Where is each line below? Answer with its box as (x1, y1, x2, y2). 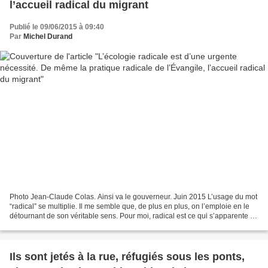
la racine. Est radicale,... (10, 221, 87, 230)
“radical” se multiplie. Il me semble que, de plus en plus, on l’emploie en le (10, 202, 249, 211)
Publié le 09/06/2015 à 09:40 (10, 23, 104, 31)
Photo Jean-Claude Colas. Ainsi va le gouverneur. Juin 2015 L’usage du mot (10, 192, 257, 201)
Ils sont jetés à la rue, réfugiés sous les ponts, (10, 250, 245, 263)
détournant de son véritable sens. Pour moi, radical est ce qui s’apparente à (10, 211, 254, 220)
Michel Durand (23, 32, 72, 41)
